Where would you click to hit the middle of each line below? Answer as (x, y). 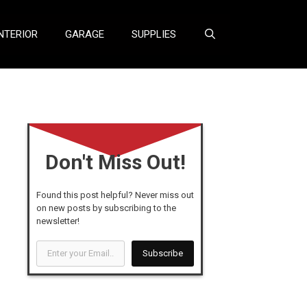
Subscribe (163, 253)
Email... (54, 282)
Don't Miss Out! (115, 162)
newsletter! (58, 221)
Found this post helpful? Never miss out (115, 195)
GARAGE (84, 34)
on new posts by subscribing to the (106, 208)
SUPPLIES (153, 34)
